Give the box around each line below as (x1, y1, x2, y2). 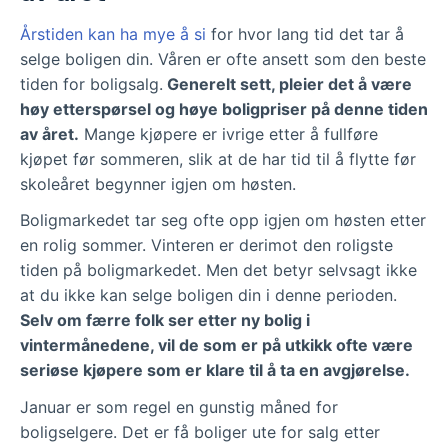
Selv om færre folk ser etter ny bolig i (20, 310, 310, 331)
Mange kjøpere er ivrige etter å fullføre (79, 124, 378, 145)
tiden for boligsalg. (20, 74, 163, 95)
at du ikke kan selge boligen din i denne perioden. (20, 285, 397, 306)
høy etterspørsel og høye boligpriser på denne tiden (20, 99, 428, 120)
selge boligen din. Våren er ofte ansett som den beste (20, 49, 426, 70)
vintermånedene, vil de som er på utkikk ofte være (20, 335, 413, 356)
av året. (20, 124, 79, 145)
